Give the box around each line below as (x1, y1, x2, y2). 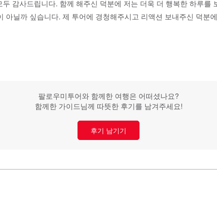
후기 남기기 (91, 125, 126, 135)
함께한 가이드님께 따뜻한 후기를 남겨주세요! (34, 101, 183, 111)
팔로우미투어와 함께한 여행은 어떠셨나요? (38, 91, 179, 101)
